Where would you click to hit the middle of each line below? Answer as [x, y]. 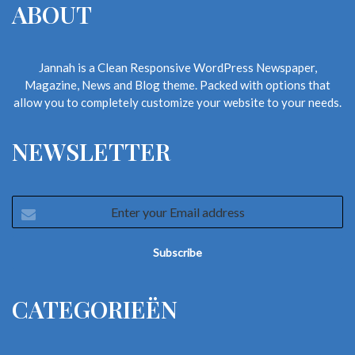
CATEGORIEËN [95, 309]
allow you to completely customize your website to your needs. [177, 102]
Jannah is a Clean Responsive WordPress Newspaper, [177, 67]
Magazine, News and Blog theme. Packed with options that [177, 84]
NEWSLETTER [91, 151]
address [32, 256]
